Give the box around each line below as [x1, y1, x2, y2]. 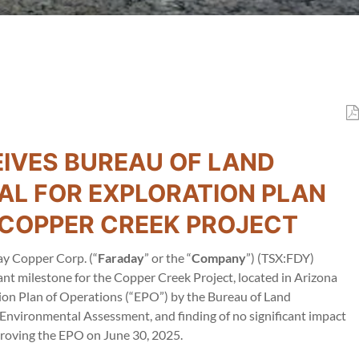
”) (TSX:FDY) [246, 250, 314, 265]
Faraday [98, 250, 144, 265]
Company [192, 250, 246, 265]
